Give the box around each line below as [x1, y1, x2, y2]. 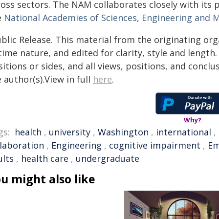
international [156, 126, 211, 138]
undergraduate [76, 153, 139, 164]
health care [21, 153, 68, 164]
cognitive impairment [109, 139, 200, 151]
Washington [98, 126, 149, 138]
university [49, 126, 90, 138]
